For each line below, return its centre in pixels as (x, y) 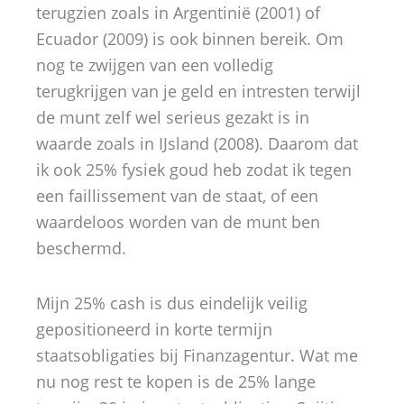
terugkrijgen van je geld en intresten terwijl (198, 91)
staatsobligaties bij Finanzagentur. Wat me (197, 355)
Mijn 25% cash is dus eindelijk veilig (172, 303)
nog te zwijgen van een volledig (155, 65)
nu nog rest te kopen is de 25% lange (176, 381)
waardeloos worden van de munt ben (178, 222)
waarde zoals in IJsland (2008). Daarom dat (197, 143)
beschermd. (81, 248)
